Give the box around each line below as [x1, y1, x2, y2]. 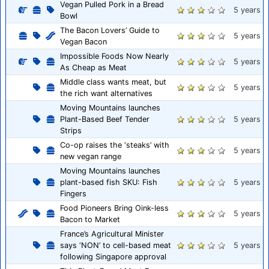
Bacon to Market [60, 214, 120, 224]
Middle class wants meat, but [60, 77, 166, 86]
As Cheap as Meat [60, 62, 127, 72]
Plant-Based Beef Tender [60, 114, 150, 124]
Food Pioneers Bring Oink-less [60, 203, 169, 213]
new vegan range [60, 151, 121, 161]
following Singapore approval [60, 252, 166, 261]
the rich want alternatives [60, 88, 153, 98]
